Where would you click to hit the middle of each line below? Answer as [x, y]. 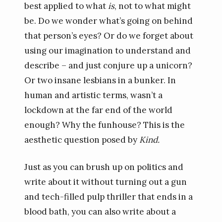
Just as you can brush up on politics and [104, 167]
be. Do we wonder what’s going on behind [108, 21]
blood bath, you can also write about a [100, 212]
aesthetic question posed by [82, 139]
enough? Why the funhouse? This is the [104, 125]
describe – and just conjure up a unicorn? [108, 65]
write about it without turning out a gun [105, 182]
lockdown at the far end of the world [98, 110]
